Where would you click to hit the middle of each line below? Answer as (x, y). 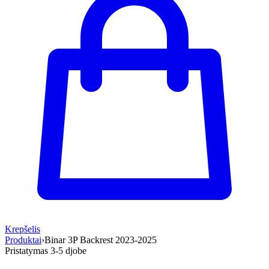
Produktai (23, 240)
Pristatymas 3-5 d (38, 251)
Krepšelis (23, 229)
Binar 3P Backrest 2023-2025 (101, 240)
